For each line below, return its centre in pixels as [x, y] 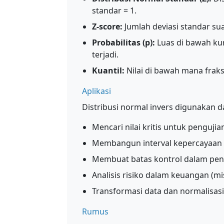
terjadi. [105, 54]
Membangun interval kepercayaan [157, 143]
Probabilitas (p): [123, 42]
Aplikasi [96, 91]
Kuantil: [108, 70]
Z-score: [107, 26]
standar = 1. [114, 10]
